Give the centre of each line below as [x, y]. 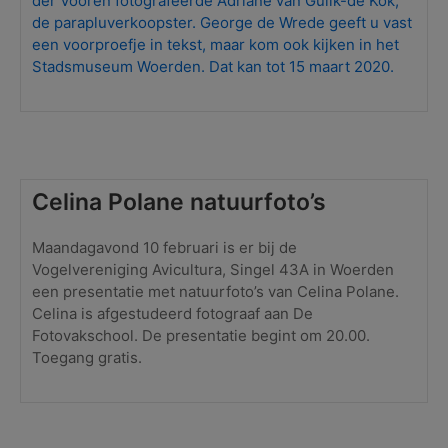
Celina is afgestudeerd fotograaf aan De [173, 313]
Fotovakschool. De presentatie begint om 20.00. [201, 335]
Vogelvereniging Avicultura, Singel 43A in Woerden [213, 269]
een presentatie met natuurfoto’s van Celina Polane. [216, 291]
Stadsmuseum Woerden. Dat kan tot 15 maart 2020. [213, 66]
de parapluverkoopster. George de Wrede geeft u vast [222, 22]
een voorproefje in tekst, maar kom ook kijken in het [216, 44]
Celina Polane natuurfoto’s [179, 202]
